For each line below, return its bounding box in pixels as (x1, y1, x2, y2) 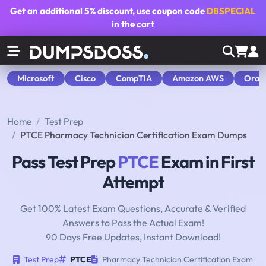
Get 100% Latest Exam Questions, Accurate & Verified (20, 202, 246, 215)
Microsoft (17, 72, 55, 84)
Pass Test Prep (12, 151, 118, 173)
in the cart (112, 18, 154, 30)
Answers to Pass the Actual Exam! (62, 217, 204, 229)
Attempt (102, 171, 164, 193)
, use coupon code (132, 5, 207, 17)
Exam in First (159, 151, 254, 173)
